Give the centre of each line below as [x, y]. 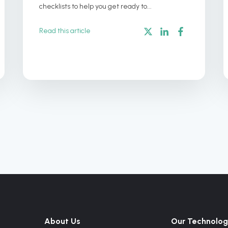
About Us [62, 221]
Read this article [65, 31]
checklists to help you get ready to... [96, 6]
